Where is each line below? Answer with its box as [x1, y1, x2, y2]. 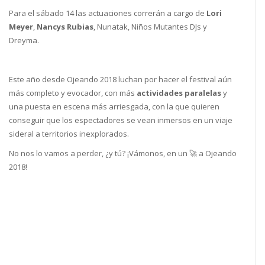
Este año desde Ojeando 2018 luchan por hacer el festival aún [9, 74, 232, 85]
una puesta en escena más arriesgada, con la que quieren [9, 101, 219, 112]
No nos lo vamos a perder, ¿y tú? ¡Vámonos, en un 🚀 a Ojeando [9, 148, 237, 159]
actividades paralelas [137, 88, 221, 98]
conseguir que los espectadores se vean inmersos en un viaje [9, 115, 232, 125]
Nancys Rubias [37, 21, 93, 32]
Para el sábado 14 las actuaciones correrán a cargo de [9, 8, 206, 18]
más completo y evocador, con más [9, 88, 137, 98]
